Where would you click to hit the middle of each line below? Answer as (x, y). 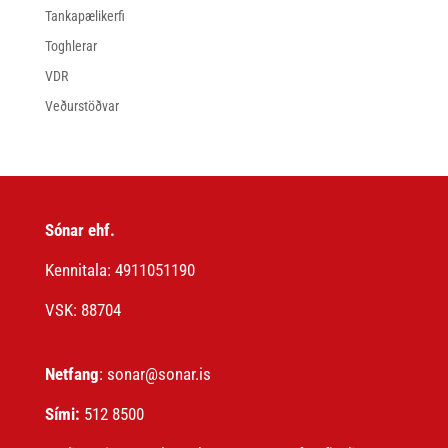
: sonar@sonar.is (154, 374)
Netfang (71, 374)
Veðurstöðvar (81, 105)
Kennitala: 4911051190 (119, 269)
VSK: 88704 (82, 309)
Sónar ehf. (79, 229)
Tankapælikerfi (84, 15)
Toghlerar (70, 45)
